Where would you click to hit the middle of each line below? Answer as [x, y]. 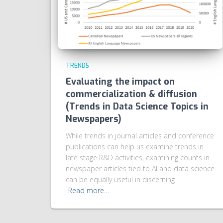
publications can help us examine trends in [135, 147]
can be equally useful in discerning [120, 180]
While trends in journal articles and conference [140, 136]
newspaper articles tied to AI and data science [140, 169]
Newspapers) [94, 119]
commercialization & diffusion [131, 94]
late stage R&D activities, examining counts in [138, 158]
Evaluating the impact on [120, 82]
